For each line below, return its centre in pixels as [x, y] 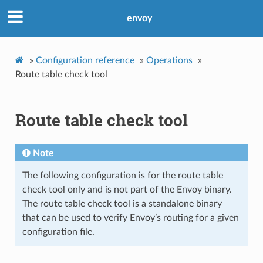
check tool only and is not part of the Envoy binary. [127, 190]
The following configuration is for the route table [122, 176]
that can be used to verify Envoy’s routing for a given [130, 218]
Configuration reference [85, 60]
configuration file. [58, 232]
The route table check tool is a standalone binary [122, 204]
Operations [169, 60]
